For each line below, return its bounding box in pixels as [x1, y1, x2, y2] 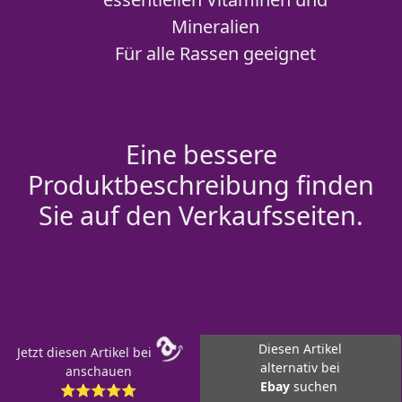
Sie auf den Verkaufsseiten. [39, 197, 363, 232]
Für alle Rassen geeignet [115, 41, 316, 66]
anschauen [65, 363, 132, 380]
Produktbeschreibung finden [28, 167, 374, 202]
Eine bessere [125, 136, 277, 171]
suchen [293, 378, 341, 395]
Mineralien [171, 14, 259, 39]
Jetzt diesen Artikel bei [16, 344, 155, 361]
